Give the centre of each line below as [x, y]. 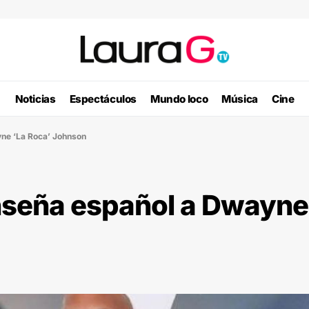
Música [240, 99]
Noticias [35, 99]
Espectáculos [103, 99]
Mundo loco [179, 99]
